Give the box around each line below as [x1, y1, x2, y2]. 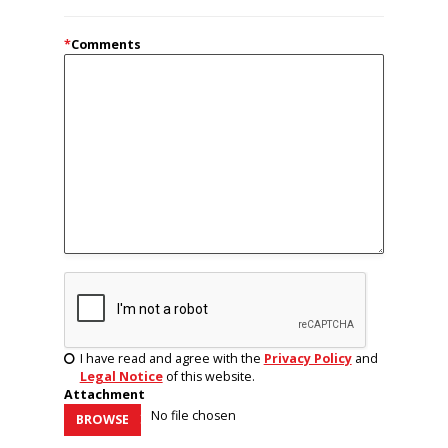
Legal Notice [79, 367, 163, 385]
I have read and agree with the [79, 349, 264, 367]
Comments [71, 36, 141, 53]
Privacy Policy [263, 349, 352, 367]
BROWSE [76, 410, 129, 428]
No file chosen [151, 406, 236, 424]
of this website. [162, 367, 255, 385]
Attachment [64, 385, 145, 403]
